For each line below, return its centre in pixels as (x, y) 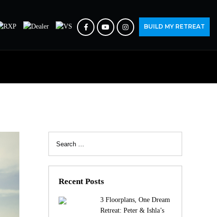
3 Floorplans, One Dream (135, 200)
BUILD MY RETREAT (174, 26)
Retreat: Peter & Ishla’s (132, 210)
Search (57, 136)
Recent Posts (81, 181)
